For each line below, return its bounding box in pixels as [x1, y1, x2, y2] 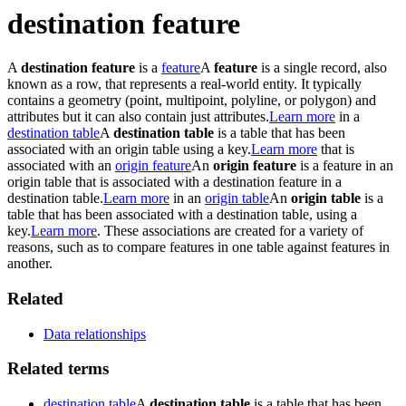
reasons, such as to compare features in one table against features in [7, 239, 390, 256]
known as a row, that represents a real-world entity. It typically [7, 76, 362, 92]
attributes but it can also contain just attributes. [7, 109, 269, 125]
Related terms [7, 359, 109, 379]
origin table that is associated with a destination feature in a [7, 174, 342, 190]
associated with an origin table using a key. [7, 141, 251, 158]
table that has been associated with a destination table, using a [7, 207, 357, 223]
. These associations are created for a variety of [97, 223, 363, 239]
